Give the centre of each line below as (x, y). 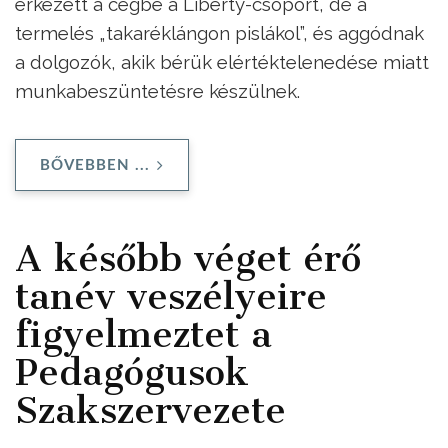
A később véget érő (188, 257)
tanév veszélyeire (171, 295)
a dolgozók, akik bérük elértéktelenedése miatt (222, 61)
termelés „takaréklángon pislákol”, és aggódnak (219, 32)
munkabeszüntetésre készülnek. (157, 90)
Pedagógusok (132, 371)
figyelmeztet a (143, 333)
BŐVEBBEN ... (95, 165)
